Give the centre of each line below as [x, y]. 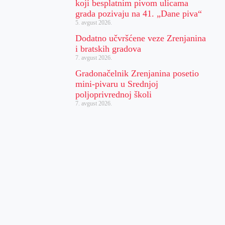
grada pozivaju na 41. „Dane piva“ [139, 13]
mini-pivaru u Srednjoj [117, 84]
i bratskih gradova [108, 48]
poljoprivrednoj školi [114, 94]
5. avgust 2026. [94, 22]
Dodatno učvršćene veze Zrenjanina [141, 38]
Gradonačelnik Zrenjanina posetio [137, 73]
